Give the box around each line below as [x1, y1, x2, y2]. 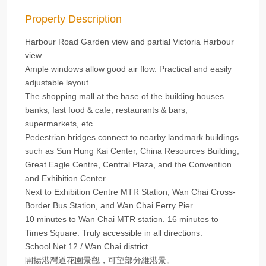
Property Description [25, 13, 122, 25]
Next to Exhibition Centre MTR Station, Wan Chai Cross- [25, 187, 236, 197]
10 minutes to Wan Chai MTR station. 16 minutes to [25, 214, 218, 224]
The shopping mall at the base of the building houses [25, 91, 224, 101]
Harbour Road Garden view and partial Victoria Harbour [25, 37, 234, 46]
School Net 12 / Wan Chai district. [25, 242, 150, 251]
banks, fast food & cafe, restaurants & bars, [25, 105, 188, 115]
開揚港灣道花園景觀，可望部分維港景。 [25, 255, 175, 265]
